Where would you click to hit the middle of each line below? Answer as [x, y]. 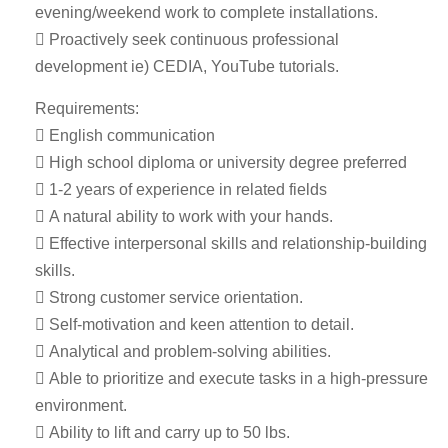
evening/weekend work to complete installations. [206, 12]
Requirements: [87, 108]
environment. [81, 405]
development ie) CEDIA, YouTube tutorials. [187, 66]
